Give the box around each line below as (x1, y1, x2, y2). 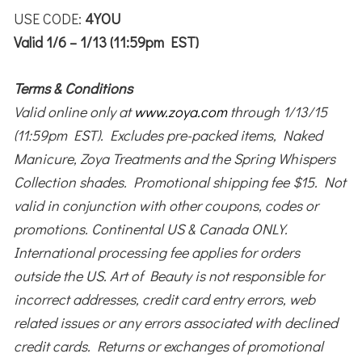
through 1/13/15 (227, 101, 328, 121)
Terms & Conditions (14, 78, 133, 98)
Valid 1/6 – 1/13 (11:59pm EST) (14, 32, 200, 52)
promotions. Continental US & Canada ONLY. (14, 218, 288, 238)
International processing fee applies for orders (14, 242, 301, 262)
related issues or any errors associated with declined (14, 312, 339, 332)
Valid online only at (14, 101, 135, 121)
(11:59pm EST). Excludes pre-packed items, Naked (14, 124, 323, 145)
